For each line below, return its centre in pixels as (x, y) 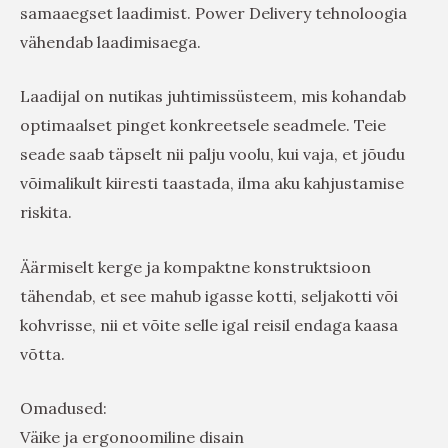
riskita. (46, 212)
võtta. (42, 353)
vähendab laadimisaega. (110, 41)
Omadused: (63, 408)
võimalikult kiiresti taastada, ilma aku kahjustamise (212, 183)
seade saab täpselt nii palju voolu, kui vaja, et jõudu (212, 154)
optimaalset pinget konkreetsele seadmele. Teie (203, 125)
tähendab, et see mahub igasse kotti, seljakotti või (209, 295)
